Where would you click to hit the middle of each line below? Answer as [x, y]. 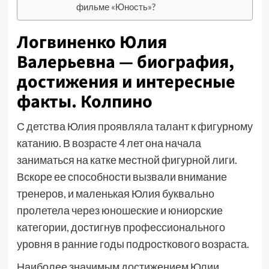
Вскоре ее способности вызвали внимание [122, 177]
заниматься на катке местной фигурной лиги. [127, 160]
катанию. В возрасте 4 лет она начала [109, 143]
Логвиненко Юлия [92, 42]
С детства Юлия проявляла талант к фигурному [134, 126]
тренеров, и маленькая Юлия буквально [115, 193]
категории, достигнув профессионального [121, 227]
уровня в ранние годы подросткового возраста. [133, 244]
